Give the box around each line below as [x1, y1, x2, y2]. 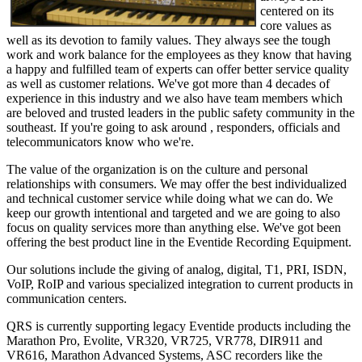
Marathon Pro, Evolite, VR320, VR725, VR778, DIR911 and [6, 334, 322, 348]
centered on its [260, 4, 334, 19]
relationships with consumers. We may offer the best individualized [6, 177, 347, 192]
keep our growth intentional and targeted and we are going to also [6, 206, 340, 221]
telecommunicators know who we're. [6, 135, 194, 149]
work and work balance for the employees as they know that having [6, 48, 351, 62]
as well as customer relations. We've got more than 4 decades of [6, 77, 330, 91]
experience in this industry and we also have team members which [6, 91, 343, 106]
